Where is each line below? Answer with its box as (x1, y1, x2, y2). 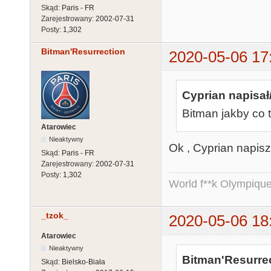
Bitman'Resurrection (41, 46, 125, 56)
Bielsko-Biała (62, 257, 105, 266)
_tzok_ (41, 211, 68, 221)
